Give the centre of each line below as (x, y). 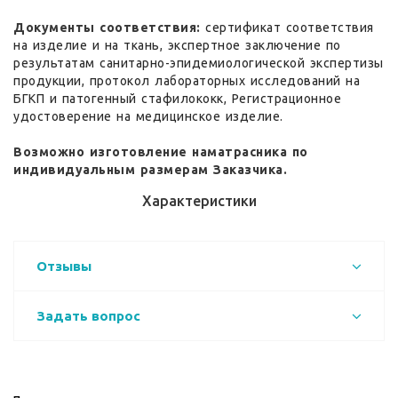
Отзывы (64, 266)
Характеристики (199, 200)
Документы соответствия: (107, 27)
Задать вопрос (88, 315)
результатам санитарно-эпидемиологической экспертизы (199, 63)
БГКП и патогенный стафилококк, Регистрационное (177, 98)
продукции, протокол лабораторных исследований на (187, 80)
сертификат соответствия (287, 27)
